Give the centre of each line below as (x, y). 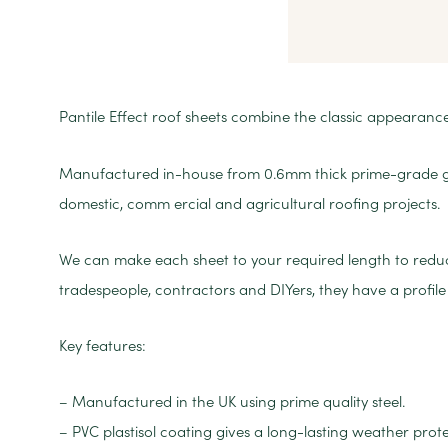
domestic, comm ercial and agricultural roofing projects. (249, 203)
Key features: (102, 345)
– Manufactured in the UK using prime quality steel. (232, 402)
